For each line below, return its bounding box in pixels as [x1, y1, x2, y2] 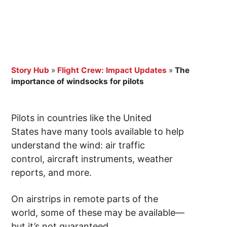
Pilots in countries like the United [11, 112, 152, 124]
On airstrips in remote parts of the [11, 194, 159, 205]
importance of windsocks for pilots [11, 77, 148, 87]
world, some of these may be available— [11, 207, 185, 218]
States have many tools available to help [11, 126, 184, 137]
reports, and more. [11, 167, 97, 178]
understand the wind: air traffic [11, 140, 145, 151]
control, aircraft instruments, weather [11, 154, 173, 165]
